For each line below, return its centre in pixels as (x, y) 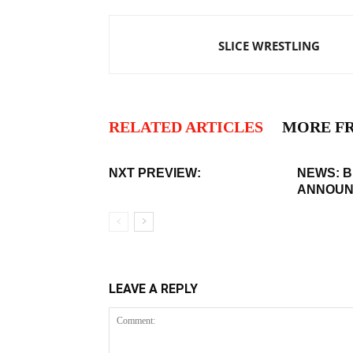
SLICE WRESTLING (269, 46)
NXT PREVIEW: (155, 173)
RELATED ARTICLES (186, 127)
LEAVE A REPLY (153, 289)
